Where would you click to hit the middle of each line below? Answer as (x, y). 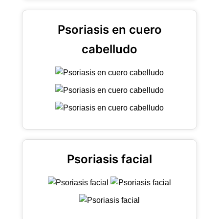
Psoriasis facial (109, 159)
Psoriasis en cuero (109, 29)
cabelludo (109, 49)
